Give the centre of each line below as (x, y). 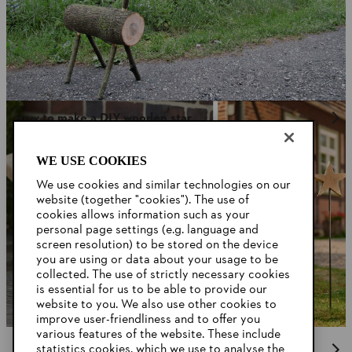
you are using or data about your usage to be (157, 260)
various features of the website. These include (158, 335)
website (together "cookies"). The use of (143, 200)
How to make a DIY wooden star (103, 118)
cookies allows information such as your (143, 215)
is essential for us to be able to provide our (152, 290)
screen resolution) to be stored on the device (157, 245)
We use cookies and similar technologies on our (163, 185)
